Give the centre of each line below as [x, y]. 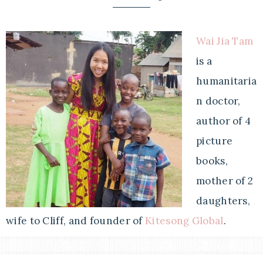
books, [212, 161]
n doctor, [218, 101]
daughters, [223, 201]
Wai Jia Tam [225, 41]
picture [215, 141]
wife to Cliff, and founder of [76, 221]
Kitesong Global [184, 221]
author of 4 [224, 121]
